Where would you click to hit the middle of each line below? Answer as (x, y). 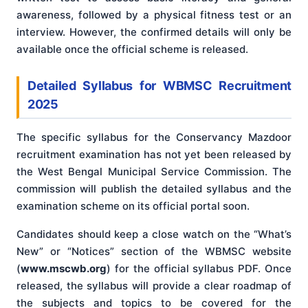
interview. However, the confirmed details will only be (154, 32)
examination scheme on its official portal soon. (133, 206)
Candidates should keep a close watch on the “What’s (154, 234)
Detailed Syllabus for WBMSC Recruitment (159, 85)
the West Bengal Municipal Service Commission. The (154, 172)
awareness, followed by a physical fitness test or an (154, 14)
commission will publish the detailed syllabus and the (154, 189)
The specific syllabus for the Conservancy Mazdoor (154, 137)
